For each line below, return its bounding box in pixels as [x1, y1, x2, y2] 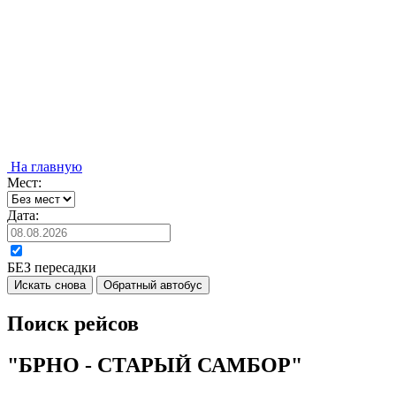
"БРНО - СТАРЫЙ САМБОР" [7, 353, 302, 377]
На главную [7, 159, 82, 174]
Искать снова [14, 278, 86, 292]
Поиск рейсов [7, 311, 139, 335]
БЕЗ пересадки [7, 260, 96, 275]
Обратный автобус [103, 278, 202, 292]
